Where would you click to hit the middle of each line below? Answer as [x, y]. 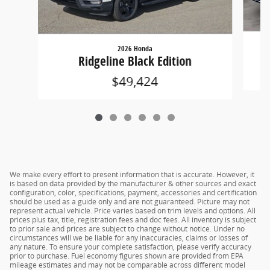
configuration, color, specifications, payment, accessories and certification [133, 193]
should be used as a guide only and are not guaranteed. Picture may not [130, 202]
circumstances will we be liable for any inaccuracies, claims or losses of [129, 238]
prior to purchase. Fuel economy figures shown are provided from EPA [127, 256]
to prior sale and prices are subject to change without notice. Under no [127, 229]
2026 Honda [135, 49]
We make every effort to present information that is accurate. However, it [132, 174]
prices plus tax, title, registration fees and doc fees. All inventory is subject [133, 220]
